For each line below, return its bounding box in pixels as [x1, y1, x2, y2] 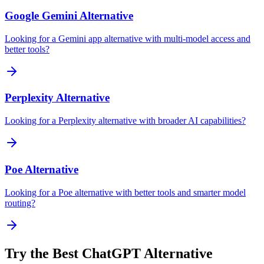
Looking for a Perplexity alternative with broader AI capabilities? [5, 115, 246, 126]
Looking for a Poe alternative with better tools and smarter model [5, 187, 246, 197]
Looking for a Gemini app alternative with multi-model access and [5, 33, 250, 44]
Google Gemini [5, 9, 77, 22]
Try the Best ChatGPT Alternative [5, 246, 213, 262]
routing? [5, 197, 35, 208]
